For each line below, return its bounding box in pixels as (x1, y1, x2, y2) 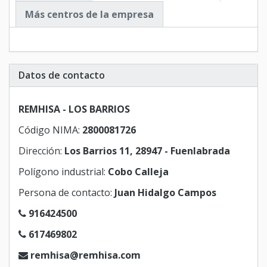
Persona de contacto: (18, 186, 114, 200)
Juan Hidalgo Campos (114, 186, 216, 200)
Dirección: (18, 144, 64, 158)
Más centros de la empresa (25, 8, 154, 21)
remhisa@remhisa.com (30, 249, 141, 262)
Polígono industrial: (18, 165, 108, 179)
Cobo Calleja (108, 165, 169, 179)
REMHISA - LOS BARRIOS (18, 103, 130, 116)
